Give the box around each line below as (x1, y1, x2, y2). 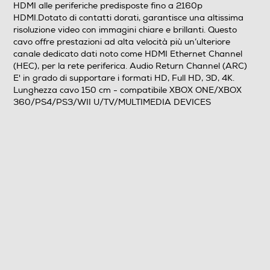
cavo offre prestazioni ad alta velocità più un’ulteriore (13, 36, 230, 47)
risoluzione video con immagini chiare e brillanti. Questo (13, 24, 237, 35)
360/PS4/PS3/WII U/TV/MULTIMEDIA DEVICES (13, 96, 211, 107)
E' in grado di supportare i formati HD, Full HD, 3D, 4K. (13, 72, 234, 83)
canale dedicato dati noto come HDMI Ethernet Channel (13, 48, 242, 59)
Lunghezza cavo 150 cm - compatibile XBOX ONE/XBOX (13, 84, 242, 95)
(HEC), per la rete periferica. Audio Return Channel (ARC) (13, 60, 247, 71)
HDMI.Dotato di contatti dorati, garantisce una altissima (13, 12, 243, 23)
